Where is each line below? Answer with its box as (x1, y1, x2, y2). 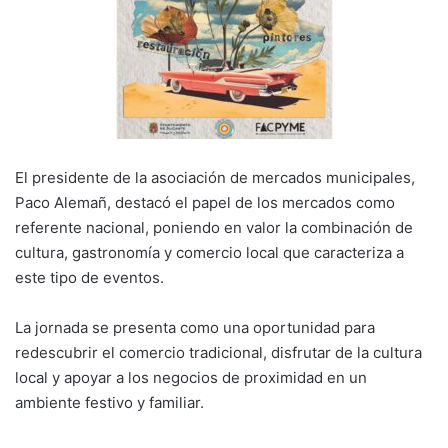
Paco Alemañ (15, 193, 107, 213)
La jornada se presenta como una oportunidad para (15, 318, 375, 338)
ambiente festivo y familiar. (15, 393, 204, 413)
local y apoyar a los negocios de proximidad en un (15, 368, 367, 388)
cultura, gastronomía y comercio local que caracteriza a (15, 243, 404, 263)
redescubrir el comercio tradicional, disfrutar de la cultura (15, 343, 422, 363)
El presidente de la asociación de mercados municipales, (15, 168, 415, 188)
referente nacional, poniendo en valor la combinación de (15, 218, 413, 238)
